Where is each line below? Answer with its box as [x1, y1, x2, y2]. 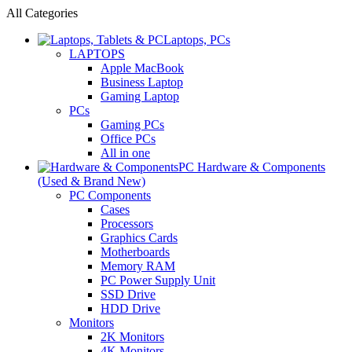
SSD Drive [101, 288, 156, 301]
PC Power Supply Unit [101, 273, 215, 287]
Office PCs [101, 132, 156, 145]
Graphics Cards [101, 231, 178, 244]
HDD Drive [101, 302, 160, 315]
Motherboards [101, 245, 170, 258]
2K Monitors [101, 330, 164, 343]
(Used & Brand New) [38, 174, 145, 188]
